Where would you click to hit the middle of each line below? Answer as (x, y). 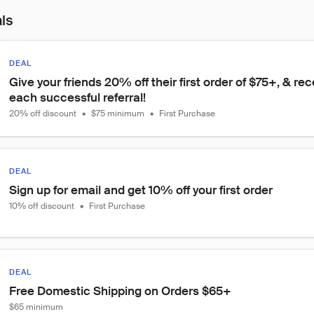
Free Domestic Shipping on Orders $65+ (120, 291)
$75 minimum (118, 114)
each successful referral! (77, 97)
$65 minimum (36, 307)
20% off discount (43, 114)
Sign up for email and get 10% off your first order (141, 190)
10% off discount (42, 206)
